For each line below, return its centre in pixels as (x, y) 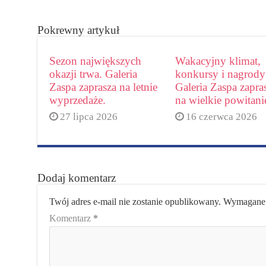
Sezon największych (95, 61)
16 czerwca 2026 (222, 117)
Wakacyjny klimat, (218, 61)
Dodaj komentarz (76, 178)
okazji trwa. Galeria (93, 74)
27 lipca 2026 (88, 117)
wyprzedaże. (77, 100)
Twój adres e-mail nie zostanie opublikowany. (135, 202)
